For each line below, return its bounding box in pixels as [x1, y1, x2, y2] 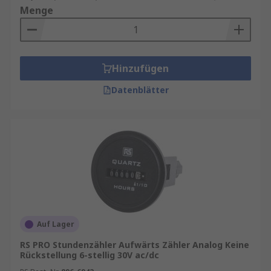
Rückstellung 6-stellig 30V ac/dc [20, 249, 159, 261]
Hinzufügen [112, 62, 169, 75]
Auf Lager [37, 219, 74, 229]
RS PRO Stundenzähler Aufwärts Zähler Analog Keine [20, 239, 249, 250]
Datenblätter [111, 84, 169, 96]
